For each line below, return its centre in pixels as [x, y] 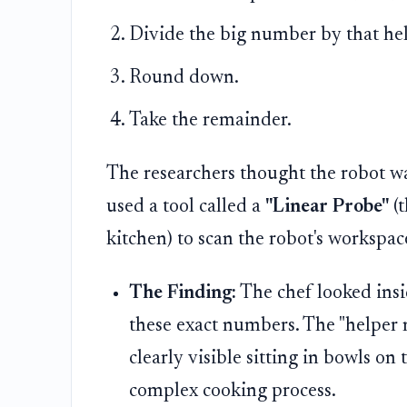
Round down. [184, 78]
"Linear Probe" [327, 207]
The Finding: [183, 293]
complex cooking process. [233, 391]
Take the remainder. [211, 120]
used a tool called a [185, 207]
